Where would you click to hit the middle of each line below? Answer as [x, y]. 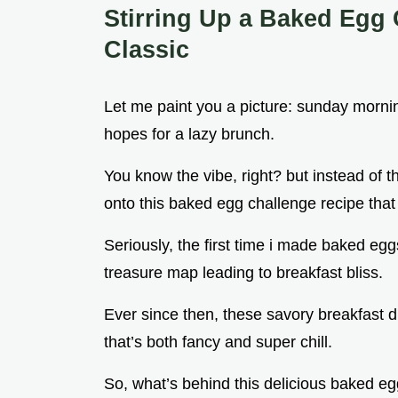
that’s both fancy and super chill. [218, 342]
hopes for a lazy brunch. [189, 135]
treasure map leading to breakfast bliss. [243, 273]
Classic [147, 50]
